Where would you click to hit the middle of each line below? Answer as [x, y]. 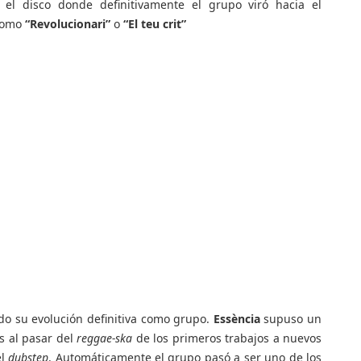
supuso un [293, 319]
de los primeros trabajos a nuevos [227, 338]
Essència [239, 319]
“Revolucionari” [69, 24]
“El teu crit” [155, 24]
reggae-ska [105, 338]
